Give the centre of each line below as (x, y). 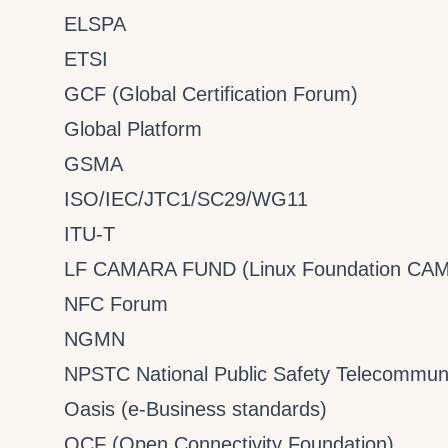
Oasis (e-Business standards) (195, 409)
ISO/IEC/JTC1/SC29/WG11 (186, 199)
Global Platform (133, 129)
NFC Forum (116, 304)
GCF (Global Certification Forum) (211, 94)
